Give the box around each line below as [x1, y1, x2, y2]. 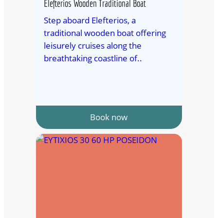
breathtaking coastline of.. [43, 52, 142, 64]
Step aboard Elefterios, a [43, 14, 136, 26]
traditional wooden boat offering [43, 27, 166, 38]
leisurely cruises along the [43, 39, 142, 51]
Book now [90, 111, 128, 123]
